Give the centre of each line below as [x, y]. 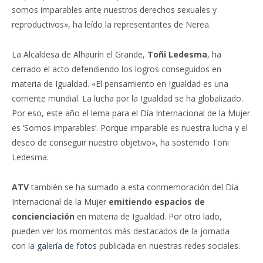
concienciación [44, 217]
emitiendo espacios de [157, 202]
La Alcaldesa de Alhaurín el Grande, [80, 55]
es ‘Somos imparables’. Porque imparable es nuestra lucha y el [130, 128]
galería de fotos [67, 246]
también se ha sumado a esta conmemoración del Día [134, 187]
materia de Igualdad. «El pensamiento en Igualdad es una [120, 84]
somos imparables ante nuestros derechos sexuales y [114, 10]
